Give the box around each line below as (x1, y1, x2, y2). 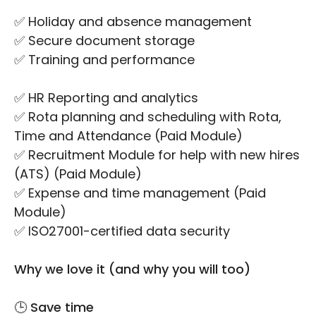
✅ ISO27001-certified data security (14, 222, 230, 241)
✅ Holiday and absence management (14, 13, 252, 31)
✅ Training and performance (14, 51, 198, 69)
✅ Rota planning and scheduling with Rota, (14, 108, 281, 126)
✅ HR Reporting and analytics (14, 89, 198, 107)
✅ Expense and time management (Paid (14, 184, 266, 202)
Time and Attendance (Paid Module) (14, 127, 243, 145)
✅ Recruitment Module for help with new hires (14, 146, 300, 164)
